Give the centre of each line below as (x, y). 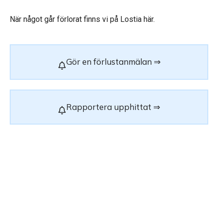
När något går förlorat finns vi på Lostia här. (82, 19)
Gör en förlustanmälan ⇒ (113, 62)
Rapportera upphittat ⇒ (113, 107)
